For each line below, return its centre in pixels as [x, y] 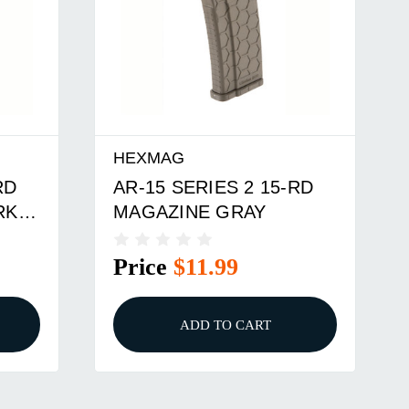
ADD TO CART [225, 325]
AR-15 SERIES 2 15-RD [214, 187]
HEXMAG [149, 158]
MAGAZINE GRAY [190, 211]
